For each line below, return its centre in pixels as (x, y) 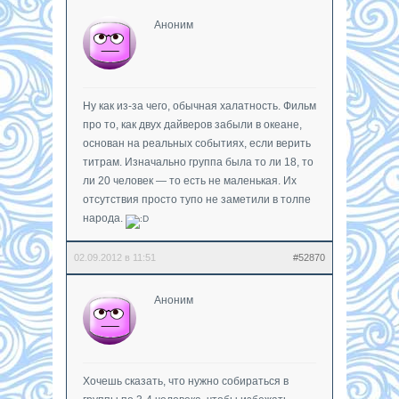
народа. (104, 218)
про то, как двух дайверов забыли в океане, (192, 124)
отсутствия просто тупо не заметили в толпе (197, 199)
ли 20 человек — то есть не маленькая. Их (190, 180)
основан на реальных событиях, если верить (197, 143)
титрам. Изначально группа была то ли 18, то (198, 162)
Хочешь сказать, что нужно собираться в (186, 381)
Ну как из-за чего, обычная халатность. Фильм (199, 106)
